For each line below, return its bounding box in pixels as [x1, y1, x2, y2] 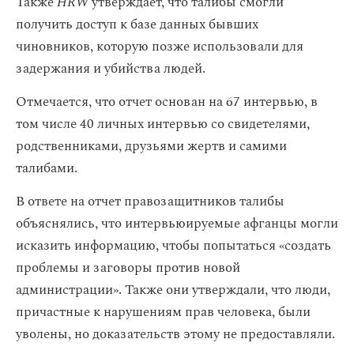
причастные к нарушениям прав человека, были [16, 302, 311, 322]
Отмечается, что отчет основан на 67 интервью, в [16, 92, 318, 112]
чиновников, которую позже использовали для [16, 36, 303, 57]
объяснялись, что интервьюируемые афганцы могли [16, 213, 338, 234]
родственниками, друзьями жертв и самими [16, 136, 287, 156]
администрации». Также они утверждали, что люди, [16, 280, 330, 300]
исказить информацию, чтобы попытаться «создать [16, 235, 331, 256]
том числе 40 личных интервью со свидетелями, [16, 114, 310, 134]
